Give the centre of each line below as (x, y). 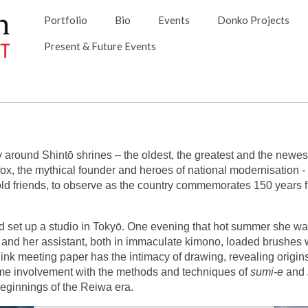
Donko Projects (253, 20)
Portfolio (65, 20)
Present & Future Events (100, 46)
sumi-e (268, 272)
